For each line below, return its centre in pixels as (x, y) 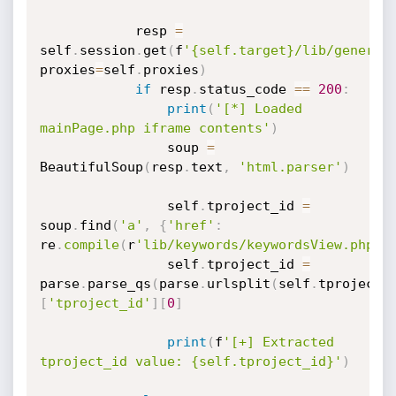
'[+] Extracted (278, 342)
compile (91, 245)
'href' (190, 225)
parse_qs (119, 284)
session (107, 50)
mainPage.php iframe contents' (155, 128)
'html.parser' (290, 167)
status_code (246, 89)
